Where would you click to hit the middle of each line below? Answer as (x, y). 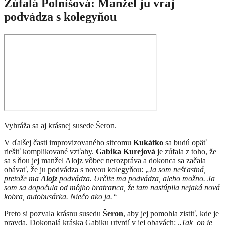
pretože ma (22, 179)
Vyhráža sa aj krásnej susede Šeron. (60, 126)
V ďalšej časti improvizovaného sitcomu (68, 143)
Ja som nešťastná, (177, 170)
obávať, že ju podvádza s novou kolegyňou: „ (76, 170)
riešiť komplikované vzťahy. (50, 152)
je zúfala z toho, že (186, 152)
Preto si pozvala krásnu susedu (52, 214)
